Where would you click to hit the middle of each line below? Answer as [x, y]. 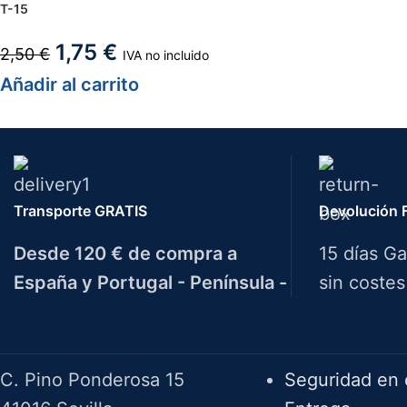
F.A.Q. [310, 332]
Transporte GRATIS [80, 210]
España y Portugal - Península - [150, 282]
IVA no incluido [166, 55]
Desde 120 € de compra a [125, 253]
